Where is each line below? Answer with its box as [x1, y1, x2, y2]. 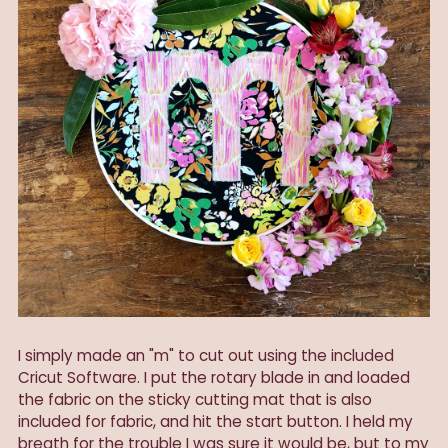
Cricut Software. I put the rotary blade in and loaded [18, 366, 410, 388]
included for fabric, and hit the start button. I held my [18, 410, 413, 432]
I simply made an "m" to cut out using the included [18, 344, 394, 366]
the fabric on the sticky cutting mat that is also [18, 388, 372, 410]
